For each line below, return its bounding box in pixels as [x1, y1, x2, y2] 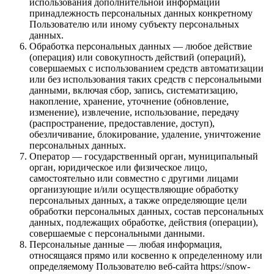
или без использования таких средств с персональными [29, 73, 262, 84]
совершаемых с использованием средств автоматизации [29, 62, 264, 73]
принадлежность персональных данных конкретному [29, 7, 253, 18]
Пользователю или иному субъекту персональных [29, 18, 239, 29]
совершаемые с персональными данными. [29, 228, 205, 239]
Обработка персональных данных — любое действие [29, 40, 252, 51]
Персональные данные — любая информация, [29, 239, 222, 250]
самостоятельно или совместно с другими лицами [29, 172, 239, 183]
